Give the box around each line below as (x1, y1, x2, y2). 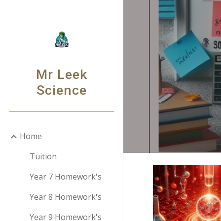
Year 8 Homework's (30, 191, 102, 202)
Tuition (30, 151, 57, 162)
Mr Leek (36, 67, 87, 82)
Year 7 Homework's (30, 171, 102, 182)
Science (36, 82, 87, 98)
